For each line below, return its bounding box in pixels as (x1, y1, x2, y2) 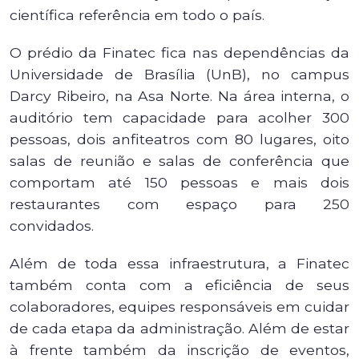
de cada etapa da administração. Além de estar (10, 320, 349, 337)
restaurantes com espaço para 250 (10, 196, 349, 212)
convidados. (10, 217, 98, 234)
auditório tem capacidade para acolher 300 (10, 109, 349, 126)
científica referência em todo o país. (10, 6, 264, 23)
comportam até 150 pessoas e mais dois (10, 174, 349, 191)
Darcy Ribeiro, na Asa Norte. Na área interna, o (10, 87, 349, 104)
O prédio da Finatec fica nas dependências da (10, 44, 349, 61)
